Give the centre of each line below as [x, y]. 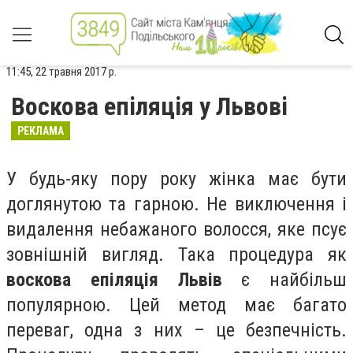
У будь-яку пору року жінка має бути [176, 179]
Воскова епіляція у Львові [149, 106]
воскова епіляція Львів [114, 280]
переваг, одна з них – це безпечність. [176, 330]
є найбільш [284, 280]
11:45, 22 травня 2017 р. [61, 72]
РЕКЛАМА [41, 131]
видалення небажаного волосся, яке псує [176, 229]
